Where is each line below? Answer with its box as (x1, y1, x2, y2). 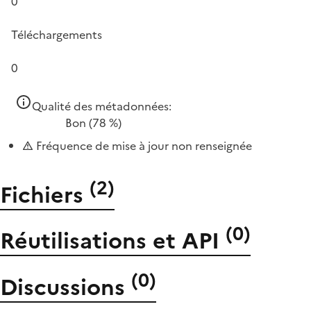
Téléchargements (11, 26, 102, 43)
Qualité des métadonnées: (32, 98, 171, 115)
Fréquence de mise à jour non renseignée (33, 137, 252, 154)
